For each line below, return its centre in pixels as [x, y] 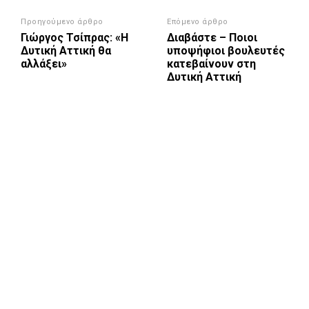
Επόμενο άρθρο [198, 22]
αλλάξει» [44, 64]
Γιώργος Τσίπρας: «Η [74, 38]
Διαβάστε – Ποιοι [212, 38]
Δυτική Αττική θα [66, 51]
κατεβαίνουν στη [212, 64]
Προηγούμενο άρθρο [62, 22]
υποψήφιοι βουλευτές [226, 51]
